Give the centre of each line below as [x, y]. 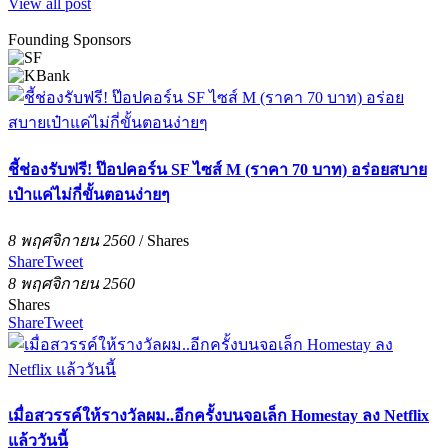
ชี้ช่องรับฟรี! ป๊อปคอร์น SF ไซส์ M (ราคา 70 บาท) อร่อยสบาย [217, 169]
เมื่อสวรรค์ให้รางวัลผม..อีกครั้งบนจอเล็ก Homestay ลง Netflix [218, 416]
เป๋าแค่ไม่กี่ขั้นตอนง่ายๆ [89, 194]
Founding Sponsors [69, 40]
